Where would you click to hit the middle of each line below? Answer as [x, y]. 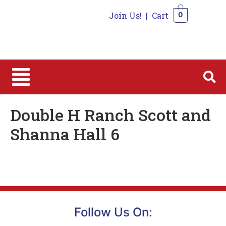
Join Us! [125, 15]
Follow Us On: [113, 212]
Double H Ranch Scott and [110, 115]
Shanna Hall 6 [65, 134]
